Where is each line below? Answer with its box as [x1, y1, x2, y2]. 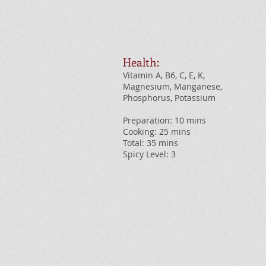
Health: [123, 55, 159, 69]
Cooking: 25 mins [123, 126, 191, 137]
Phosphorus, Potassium [123, 92, 216, 103]
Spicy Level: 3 [123, 148, 176, 160]
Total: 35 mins [123, 137, 178, 148]
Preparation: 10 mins [123, 115, 206, 126]
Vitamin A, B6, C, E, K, [123, 69, 205, 81]
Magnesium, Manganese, [123, 81, 222, 92]
